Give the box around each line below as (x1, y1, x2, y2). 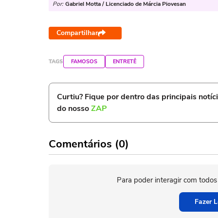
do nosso (57, 103, 91, 114)
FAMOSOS (71, 58, 97, 65)
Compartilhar (56, 28, 98, 37)
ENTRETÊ (113, 58, 136, 65)
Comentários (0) (49, 137, 129, 151)
